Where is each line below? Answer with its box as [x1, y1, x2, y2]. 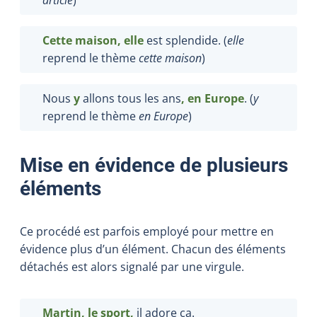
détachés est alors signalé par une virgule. [20, 258, 244, 275]
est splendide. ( [144, 32, 227, 48]
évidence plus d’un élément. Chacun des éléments [20, 241, 286, 257]
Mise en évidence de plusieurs [20, 153, 288, 177]
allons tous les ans [80, 90, 181, 106]
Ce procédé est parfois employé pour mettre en [20, 223, 274, 239]
